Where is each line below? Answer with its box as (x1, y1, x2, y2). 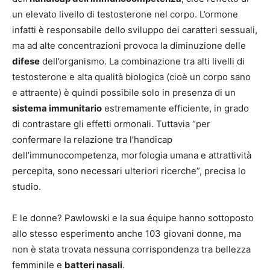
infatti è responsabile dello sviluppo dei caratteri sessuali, (12, 24, 257, 36)
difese (12, 55, 40, 67)
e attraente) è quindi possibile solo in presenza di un (12, 87, 236, 99)
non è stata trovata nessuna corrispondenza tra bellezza (12, 243, 251, 256)
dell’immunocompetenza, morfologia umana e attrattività (12, 149, 251, 162)
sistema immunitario (12, 102, 102, 115)
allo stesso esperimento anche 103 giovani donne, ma (12, 228, 241, 240)
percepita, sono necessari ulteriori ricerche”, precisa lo (12, 165, 246, 177)
